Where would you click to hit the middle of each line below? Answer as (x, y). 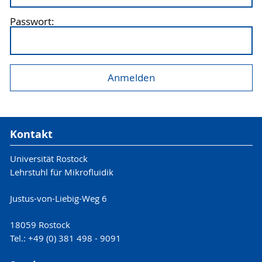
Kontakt (31, 134)
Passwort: (32, 22)
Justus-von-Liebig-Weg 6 (58, 199)
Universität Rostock (49, 159)
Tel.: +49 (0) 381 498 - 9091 (65, 238)
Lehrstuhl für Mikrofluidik (61, 172)
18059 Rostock (40, 225)
